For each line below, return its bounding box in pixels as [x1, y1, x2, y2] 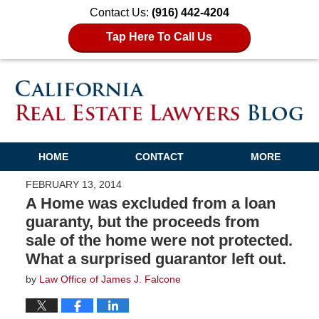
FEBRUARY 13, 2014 [25, 178, 122, 190]
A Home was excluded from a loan [25, 194, 276, 212]
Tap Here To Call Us [106, 31, 213, 43]
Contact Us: [90, 6, 152, 19]
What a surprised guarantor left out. [25, 249, 286, 268]
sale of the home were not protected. [25, 231, 293, 249]
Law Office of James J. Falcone [38, 273, 181, 285]
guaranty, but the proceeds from [25, 212, 260, 231]
